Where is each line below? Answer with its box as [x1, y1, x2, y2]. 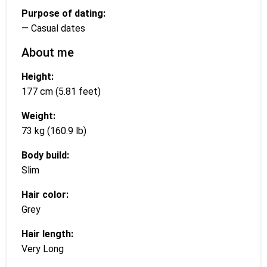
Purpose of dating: [21, 8, 105, 20]
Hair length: [21, 228, 73, 240]
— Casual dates [21, 23, 85, 35]
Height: [21, 71, 54, 83]
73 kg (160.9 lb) [21, 125, 86, 137]
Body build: [21, 150, 69, 162]
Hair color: [21, 189, 69, 201]
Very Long [21, 243, 64, 255]
